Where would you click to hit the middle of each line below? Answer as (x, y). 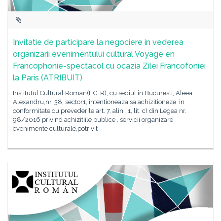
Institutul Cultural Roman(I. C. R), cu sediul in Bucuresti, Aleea (103, 93)
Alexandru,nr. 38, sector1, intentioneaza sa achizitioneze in (99, 102)
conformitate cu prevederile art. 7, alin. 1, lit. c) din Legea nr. (100, 111)
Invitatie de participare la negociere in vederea (98, 42)
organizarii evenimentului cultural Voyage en (94, 54)
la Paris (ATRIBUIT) (48, 78)
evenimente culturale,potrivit (55, 129)
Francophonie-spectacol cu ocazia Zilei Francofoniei (109, 66)
